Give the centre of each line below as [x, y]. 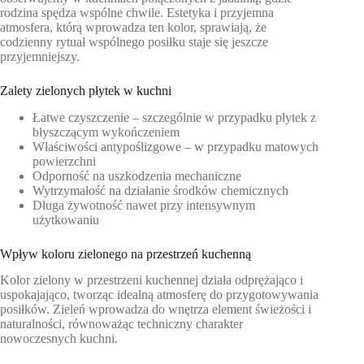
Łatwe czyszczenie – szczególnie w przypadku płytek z [174, 117]
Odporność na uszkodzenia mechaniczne [137, 175]
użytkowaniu [66, 219]
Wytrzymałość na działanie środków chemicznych [160, 190]
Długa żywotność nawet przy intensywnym [144, 205]
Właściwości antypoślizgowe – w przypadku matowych [175, 146]
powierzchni [64, 161]
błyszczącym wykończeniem [106, 132]
